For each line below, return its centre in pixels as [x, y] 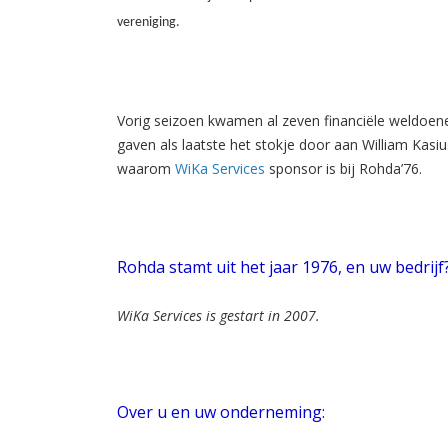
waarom [146, 168]
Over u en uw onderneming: [221, 411]
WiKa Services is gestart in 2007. [218, 315]
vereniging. [148, 22]
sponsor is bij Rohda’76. [343, 168]
